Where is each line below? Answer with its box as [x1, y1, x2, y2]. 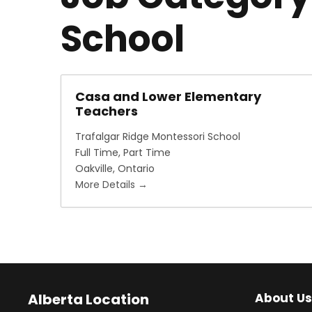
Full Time [75, 146, 118, 159]
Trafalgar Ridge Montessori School [75, 130, 240, 143]
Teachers [75, 102, 138, 120]
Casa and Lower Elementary [75, 88, 261, 105]
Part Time [123, 146, 171, 159]
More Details [75, 178, 138, 192]
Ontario [118, 162, 155, 175]
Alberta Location [28, 290, 149, 309]
